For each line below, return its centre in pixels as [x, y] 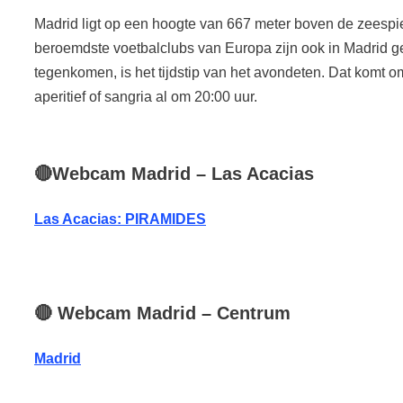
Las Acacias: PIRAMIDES [120, 219]
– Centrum [243, 313]
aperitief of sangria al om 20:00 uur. [146, 97]
